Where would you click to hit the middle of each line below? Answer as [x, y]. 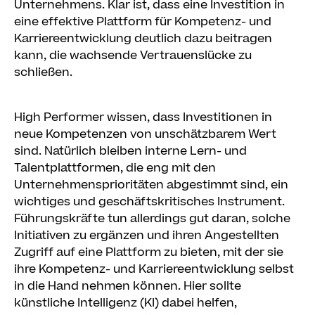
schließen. [43, 72]
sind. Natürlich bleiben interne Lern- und [130, 151]
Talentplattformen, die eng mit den [115, 168]
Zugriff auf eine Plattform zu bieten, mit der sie [149, 252]
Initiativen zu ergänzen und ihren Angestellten [147, 236]
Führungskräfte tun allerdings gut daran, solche [152, 219]
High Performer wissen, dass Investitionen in [143, 117]
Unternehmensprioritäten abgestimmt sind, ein [151, 185]
